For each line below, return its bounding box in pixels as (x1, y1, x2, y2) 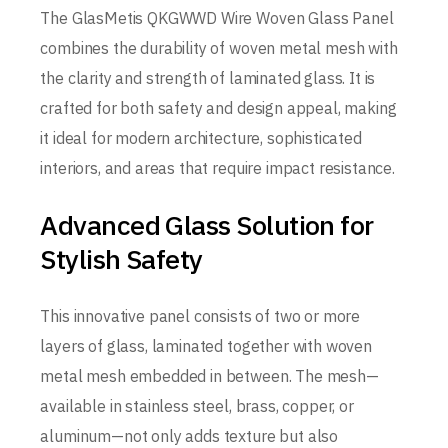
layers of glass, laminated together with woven (40, 336, 372, 356)
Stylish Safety (40, 241, 203, 276)
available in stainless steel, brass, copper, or (40, 396, 354, 416)
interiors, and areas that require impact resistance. (40, 158, 395, 178)
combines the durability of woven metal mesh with (40, 38, 398, 58)
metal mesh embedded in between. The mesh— (40, 366, 379, 386)
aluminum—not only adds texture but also (40, 426, 339, 446)
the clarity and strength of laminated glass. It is (40, 68, 376, 88)
